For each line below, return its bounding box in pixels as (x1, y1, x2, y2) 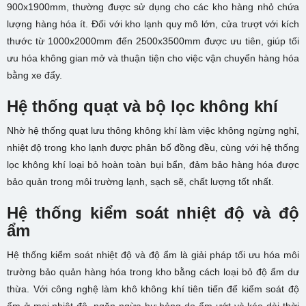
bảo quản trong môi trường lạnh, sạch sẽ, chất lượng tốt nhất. (7, 176, 274, 188)
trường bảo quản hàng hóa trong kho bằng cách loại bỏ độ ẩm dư (7, 266, 299, 278)
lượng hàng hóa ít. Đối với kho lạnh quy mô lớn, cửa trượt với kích (7, 18, 299, 30)
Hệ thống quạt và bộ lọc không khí (7, 97, 278, 116)
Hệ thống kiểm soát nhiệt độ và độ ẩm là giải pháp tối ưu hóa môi (7, 249, 299, 261)
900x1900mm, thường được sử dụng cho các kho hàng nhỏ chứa (7, 1, 299, 13)
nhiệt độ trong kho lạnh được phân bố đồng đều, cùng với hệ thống (7, 142, 299, 154)
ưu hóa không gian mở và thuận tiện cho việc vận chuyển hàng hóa (7, 53, 299, 64)
